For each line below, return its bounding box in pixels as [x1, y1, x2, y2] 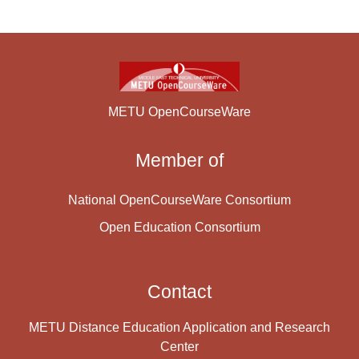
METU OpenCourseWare [108, 105, 251, 119]
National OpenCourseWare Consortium [68, 193, 291, 208]
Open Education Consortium [99, 220, 260, 235]
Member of [135, 150, 224, 171]
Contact [147, 281, 212, 303]
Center [160, 340, 199, 354]
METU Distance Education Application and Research [29, 321, 330, 335]
